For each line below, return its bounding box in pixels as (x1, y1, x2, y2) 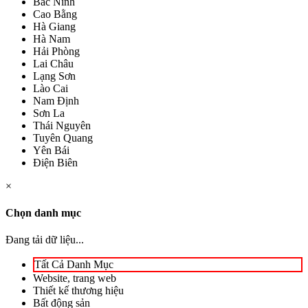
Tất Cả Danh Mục (34, 258, 113, 271)
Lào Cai (33, 82, 68, 94)
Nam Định (33, 94, 79, 107)
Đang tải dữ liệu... (5, 234, 84, 246)
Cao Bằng (33, 8, 77, 20)
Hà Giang (33, 20, 76, 32)
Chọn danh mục (5, 206, 81, 219)
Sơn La (33, 107, 65, 119)
